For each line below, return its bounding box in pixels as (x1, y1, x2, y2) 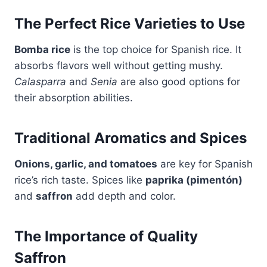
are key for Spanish (157, 157, 253, 170)
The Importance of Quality (14, 227, 198, 245)
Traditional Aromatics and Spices (14, 129, 247, 147)
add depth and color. (73, 190, 176, 202)
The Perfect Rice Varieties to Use (14, 14, 245, 32)
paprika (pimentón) (145, 173, 243, 186)
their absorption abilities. (14, 91, 133, 104)
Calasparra (14, 75, 66, 88)
